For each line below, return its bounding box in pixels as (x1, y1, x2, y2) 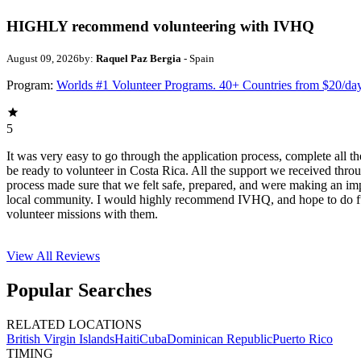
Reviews (56, 249, 100, 263)
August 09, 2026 (6, 52, 79, 65)
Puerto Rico (272, 331, 333, 346)
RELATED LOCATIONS (6, 317, 142, 331)
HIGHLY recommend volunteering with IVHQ (6, 18, 314, 35)
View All (6, 249, 56, 263)
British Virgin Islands (6, 331, 114, 346)
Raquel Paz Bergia (96, 52, 181, 65)
